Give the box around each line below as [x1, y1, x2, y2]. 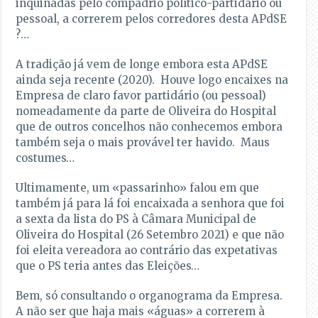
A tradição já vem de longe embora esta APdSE [16, 57, 268, 72]
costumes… [16, 151, 75, 165]
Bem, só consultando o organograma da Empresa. [16, 289, 283, 303]
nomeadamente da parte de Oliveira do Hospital [16, 104, 277, 119]
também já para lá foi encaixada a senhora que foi [16, 197, 285, 211]
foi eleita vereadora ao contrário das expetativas [16, 243, 278, 258]
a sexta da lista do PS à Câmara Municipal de [16, 212, 257, 226]
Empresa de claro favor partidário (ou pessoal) [16, 89, 267, 103]
